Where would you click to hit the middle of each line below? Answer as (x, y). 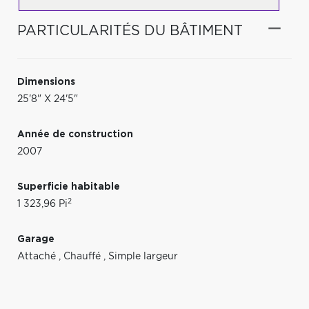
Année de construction (75, 134)
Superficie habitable (69, 187)
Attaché (38, 256)
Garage (36, 239)
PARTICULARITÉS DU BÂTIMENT (130, 31)
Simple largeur (143, 256)
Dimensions (46, 82)
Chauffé (83, 256)
